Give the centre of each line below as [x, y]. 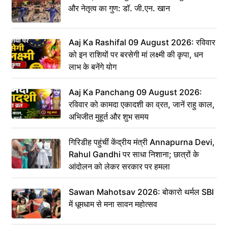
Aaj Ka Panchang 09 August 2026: [135, 92]
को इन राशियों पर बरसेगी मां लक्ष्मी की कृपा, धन [136, 54]
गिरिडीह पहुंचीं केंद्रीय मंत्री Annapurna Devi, [142, 142]
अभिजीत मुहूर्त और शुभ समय [109, 116]
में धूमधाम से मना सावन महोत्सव [113, 204]
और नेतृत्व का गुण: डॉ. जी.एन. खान [119, 8]
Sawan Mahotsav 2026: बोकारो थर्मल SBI [141, 192]
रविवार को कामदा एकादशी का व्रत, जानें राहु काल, [142, 104]
